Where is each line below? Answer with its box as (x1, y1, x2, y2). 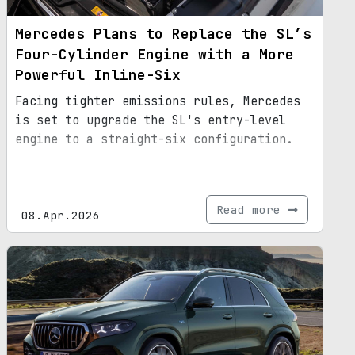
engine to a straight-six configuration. (15, 132, 293, 148)
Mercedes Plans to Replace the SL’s (15, 25, 311, 44)
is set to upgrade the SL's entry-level (15, 113, 286, 129)
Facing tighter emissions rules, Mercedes (15, 94, 300, 110)
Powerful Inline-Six (15, 66, 181, 85)
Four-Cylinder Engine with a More (15, 45, 294, 64)
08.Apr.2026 (21, 208, 100, 223)
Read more (216, 202, 288, 218)
